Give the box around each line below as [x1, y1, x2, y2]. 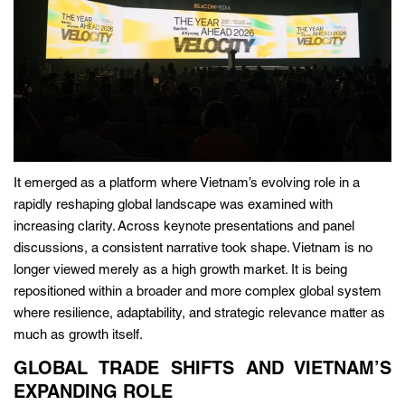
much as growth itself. [14, 328, 143, 343]
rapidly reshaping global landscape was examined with [14, 198, 333, 212]
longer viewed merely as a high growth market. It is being [14, 263, 347, 278]
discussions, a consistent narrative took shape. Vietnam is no [14, 241, 372, 256]
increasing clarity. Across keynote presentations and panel [14, 220, 354, 234]
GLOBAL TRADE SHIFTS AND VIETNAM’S [14, 361, 391, 380]
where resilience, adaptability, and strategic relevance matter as [14, 306, 385, 321]
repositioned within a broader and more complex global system [14, 285, 381, 299]
